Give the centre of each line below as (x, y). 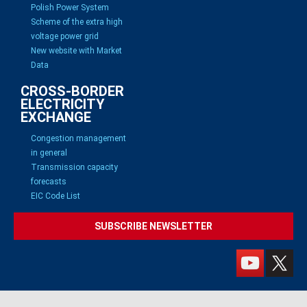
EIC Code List (56, 196)
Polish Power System (70, 7)
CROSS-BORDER (72, 91)
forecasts (49, 181)
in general (49, 152)
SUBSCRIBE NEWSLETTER (153, 226)
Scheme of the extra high (77, 22)
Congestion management (78, 138)
